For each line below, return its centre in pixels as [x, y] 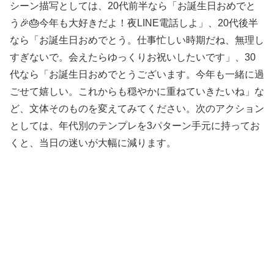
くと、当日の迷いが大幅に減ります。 [93, 143]
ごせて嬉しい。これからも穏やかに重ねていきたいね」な [137, 91]
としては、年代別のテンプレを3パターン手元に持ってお [135, 125]
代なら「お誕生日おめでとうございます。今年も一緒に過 [137, 74]
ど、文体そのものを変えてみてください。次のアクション [137, 108]
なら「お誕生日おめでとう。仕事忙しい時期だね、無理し [137, 40]
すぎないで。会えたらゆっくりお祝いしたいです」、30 [133, 57]
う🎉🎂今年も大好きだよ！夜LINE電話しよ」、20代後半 [134, 23]
